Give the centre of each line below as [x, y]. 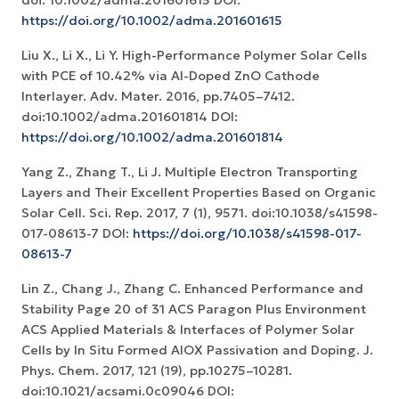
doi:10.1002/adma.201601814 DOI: [130, 117]
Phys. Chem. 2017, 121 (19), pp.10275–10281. [157, 371]
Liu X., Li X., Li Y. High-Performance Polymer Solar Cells [194, 56]
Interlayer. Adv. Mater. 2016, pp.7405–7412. [158, 97]
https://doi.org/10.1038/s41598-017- [247, 234]
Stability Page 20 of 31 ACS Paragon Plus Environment [194, 309]
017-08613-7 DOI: [77, 234]
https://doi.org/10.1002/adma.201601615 [152, 21]
